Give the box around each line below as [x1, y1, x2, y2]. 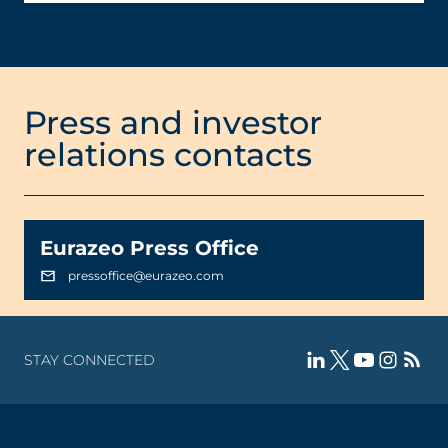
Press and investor [24, 103, 322, 142]
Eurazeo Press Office [40, 236, 259, 260]
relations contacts [24, 135, 312, 174]
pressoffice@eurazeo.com [68, 268, 224, 283]
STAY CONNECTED [24, 351, 155, 369]
